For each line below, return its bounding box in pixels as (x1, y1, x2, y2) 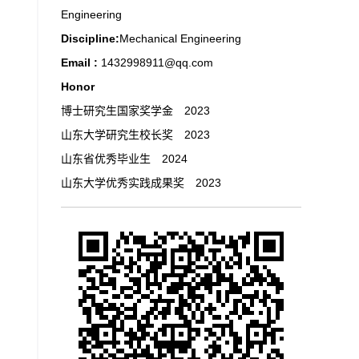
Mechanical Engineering (119, 32, 241, 45)
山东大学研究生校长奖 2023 (61, 128, 210, 141)
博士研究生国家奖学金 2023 (61, 104, 210, 117)
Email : (61, 56, 101, 69)
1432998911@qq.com (101, 56, 213, 69)
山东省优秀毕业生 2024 (61, 152, 188, 165)
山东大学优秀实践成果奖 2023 (61, 176, 221, 189)
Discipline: (61, 32, 119, 45)
